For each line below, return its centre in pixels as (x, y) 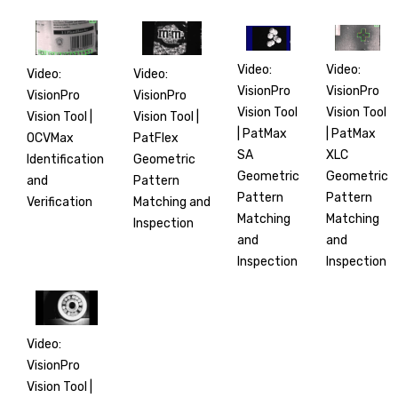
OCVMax (50, 139)
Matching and (172, 202)
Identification (65, 160)
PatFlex (156, 138)
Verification (60, 203)
